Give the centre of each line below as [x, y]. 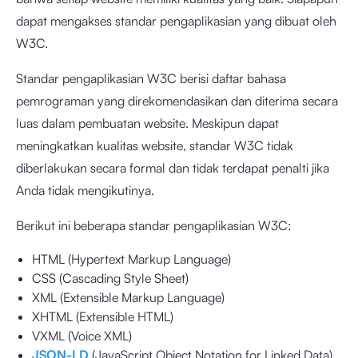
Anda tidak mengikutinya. [85, 190]
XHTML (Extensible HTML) [103, 316]
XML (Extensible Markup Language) [128, 297]
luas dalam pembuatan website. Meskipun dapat [147, 123]
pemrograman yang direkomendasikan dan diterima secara [177, 101]
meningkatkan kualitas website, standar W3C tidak [155, 145]
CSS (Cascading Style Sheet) [110, 278]
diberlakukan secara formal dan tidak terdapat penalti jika [173, 168]
